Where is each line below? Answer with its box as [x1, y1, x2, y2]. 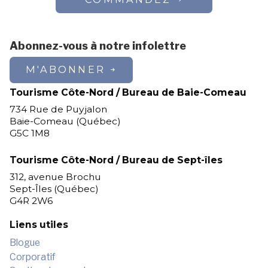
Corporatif [9, 251, 56, 263]
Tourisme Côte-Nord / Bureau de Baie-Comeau [9, 87, 246, 99]
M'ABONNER [25, 63, 105, 76]
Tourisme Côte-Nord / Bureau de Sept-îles [9, 154, 223, 166]
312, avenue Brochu [9, 170, 101, 182]
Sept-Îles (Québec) [9, 182, 99, 194]
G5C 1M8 [9, 127, 50, 139]
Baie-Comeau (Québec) [9, 115, 121, 127]
